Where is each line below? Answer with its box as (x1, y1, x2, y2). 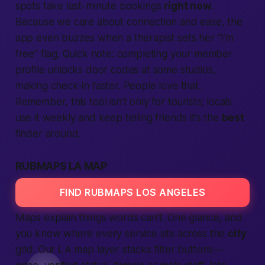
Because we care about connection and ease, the (15, 16, 243, 28)
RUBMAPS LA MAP (15, 160, 107, 172)
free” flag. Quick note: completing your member (15, 48, 232, 60)
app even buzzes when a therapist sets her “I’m (15, 32, 234, 44)
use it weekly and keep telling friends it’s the (15, 112, 222, 124)
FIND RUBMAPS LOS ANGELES (59, 186, 206, 198)
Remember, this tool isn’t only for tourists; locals (15, 96, 232, 108)
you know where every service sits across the (15, 228, 228, 240)
